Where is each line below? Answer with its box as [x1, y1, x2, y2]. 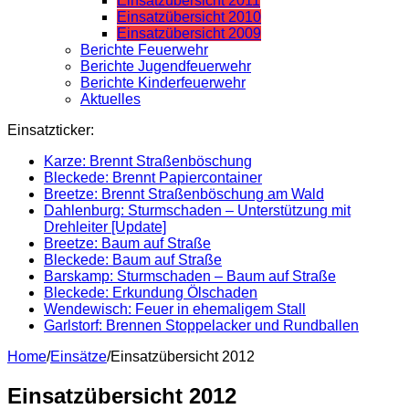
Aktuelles [80, 90, 141, 107]
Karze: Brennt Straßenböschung [44, 152, 252, 169]
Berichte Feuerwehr [80, 41, 208, 58]
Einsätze [50, 348, 107, 364]
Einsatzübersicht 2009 [117, 25, 261, 41]
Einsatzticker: [7, 121, 94, 138]
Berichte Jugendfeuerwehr [80, 58, 251, 74]
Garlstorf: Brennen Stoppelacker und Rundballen [44, 317, 359, 333]
